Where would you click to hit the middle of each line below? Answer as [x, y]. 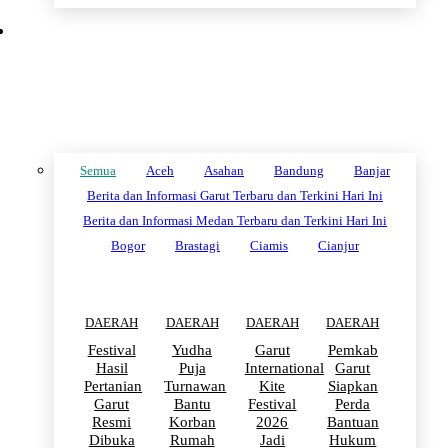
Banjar [372, 171]
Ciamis [269, 246]
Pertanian [113, 386]
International [284, 368]
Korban [192, 422]
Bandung [299, 171]
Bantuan [352, 422]
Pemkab [352, 350]
